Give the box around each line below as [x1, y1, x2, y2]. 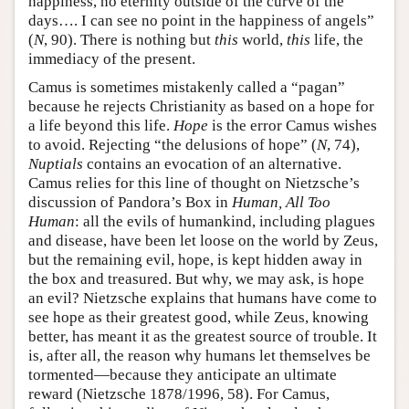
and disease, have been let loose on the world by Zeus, [28, 231, 378, 249]
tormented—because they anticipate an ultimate [28, 365, 337, 383]
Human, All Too [232, 193, 330, 211]
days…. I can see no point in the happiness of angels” [28, 11, 374, 29]
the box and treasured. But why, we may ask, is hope [28, 269, 364, 288]
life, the [310, 30, 363, 48]
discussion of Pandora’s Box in [28, 193, 232, 211]
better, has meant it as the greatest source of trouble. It [28, 327, 377, 345]
